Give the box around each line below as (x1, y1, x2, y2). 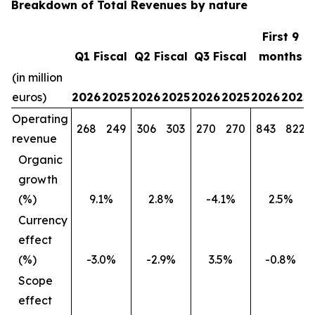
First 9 (262, 30, 299, 44)
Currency (18, 213, 67, 227)
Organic (18, 153, 63, 167)
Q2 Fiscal (134, 49, 188, 63)
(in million (12, 70, 63, 84)
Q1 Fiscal (75, 49, 127, 63)
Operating (12, 112, 68, 126)
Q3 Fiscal (194, 49, 247, 63)
